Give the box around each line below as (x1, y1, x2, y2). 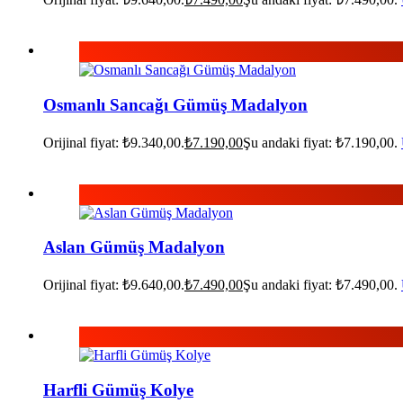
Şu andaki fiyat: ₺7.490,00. (243, 277, 398, 293)
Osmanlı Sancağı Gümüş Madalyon (43, 95, 308, 115)
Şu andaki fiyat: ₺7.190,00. (243, 134, 398, 150)
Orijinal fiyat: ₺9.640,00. (43, 277, 184, 293)
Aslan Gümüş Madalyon (43, 237, 225, 257)
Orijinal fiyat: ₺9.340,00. (43, 134, 184, 150)
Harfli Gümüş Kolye (43, 380, 193, 399)
